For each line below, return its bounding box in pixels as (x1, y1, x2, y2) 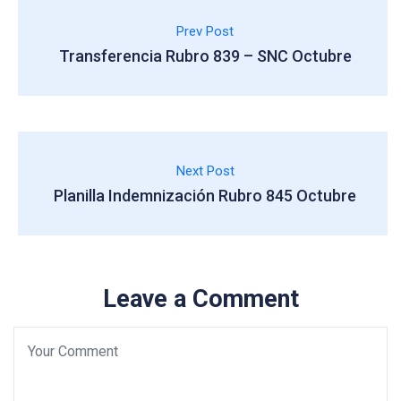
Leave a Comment (102, 285, 299, 313)
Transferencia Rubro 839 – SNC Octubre (58, 47, 352, 65)
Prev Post (176, 23, 234, 39)
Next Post (175, 163, 235, 179)
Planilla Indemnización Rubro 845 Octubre (54, 186, 356, 205)
